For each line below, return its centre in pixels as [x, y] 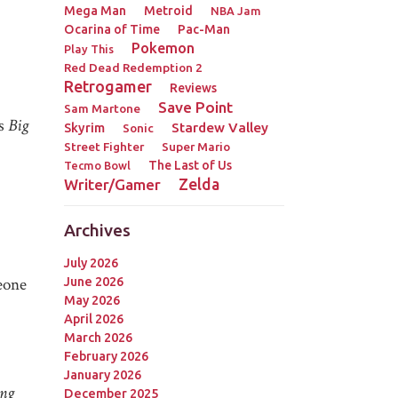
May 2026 [92, 300]
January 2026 [102, 374]
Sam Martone [102, 109]
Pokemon [163, 48]
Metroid [168, 11]
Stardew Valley [219, 128]
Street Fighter [103, 147]
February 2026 [106, 356]
